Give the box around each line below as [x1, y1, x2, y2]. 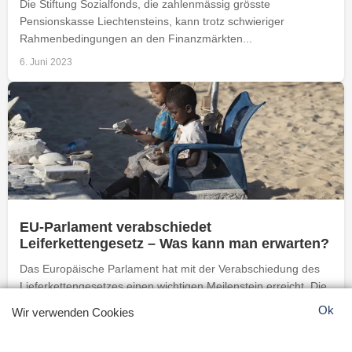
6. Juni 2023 [20, 56, 72, 68]
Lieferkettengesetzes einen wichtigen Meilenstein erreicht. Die [20, 279, 327, 292]
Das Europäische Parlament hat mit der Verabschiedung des [20, 262, 320, 275]
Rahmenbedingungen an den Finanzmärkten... [20, 31, 252, 45]
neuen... [20, 296, 60, 310]
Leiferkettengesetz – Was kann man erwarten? [20, 235, 329, 251]
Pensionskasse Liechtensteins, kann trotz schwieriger [20, 14, 284, 27]
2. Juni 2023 [20, 321, 72, 332]
